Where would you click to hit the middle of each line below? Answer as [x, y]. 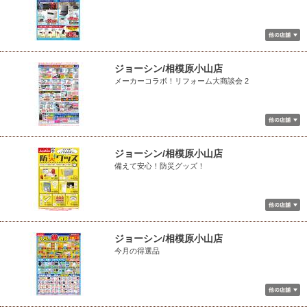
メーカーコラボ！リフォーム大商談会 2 [182, 81]
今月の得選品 [137, 251]
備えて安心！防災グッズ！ [160, 166]
